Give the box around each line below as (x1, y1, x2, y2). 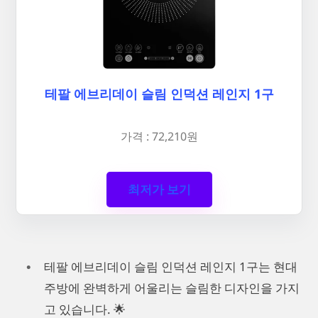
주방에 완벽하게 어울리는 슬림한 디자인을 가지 (44, 280, 300, 297)
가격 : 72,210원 (120, 128, 198, 144)
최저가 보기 (127, 181, 191, 197)
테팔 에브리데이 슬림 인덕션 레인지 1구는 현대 (44, 258, 297, 275)
